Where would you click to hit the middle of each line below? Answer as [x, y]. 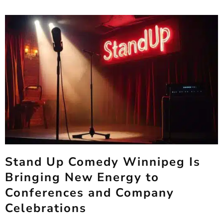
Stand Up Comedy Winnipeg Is [103, 162]
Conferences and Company [90, 193]
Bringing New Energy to [82, 177]
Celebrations [46, 208]
